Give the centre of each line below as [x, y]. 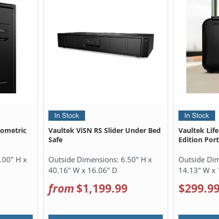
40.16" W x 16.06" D [83, 170]
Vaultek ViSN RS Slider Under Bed [105, 130]
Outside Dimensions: [85, 159]
